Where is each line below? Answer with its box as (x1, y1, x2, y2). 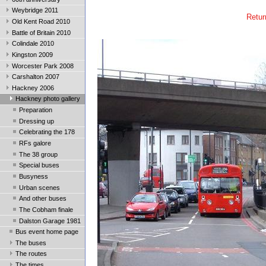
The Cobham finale (19, 205, 73, 213)
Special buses (19, 161, 59, 169)
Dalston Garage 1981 (19, 217, 81, 224)
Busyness (19, 172, 48, 180)
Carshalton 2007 (12, 73, 59, 81)
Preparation (19, 106, 52, 114)
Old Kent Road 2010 (12, 18, 70, 25)
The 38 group (19, 150, 58, 158)
